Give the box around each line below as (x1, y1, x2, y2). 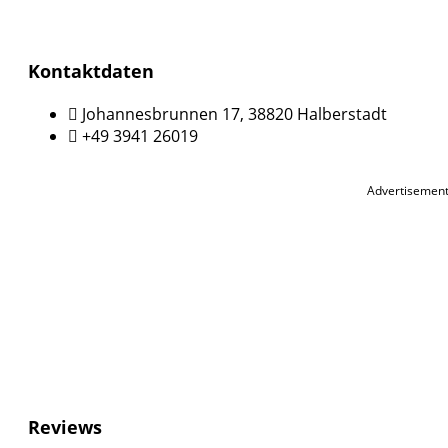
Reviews (28, 414, 102, 439)
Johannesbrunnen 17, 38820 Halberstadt (82, 102, 387, 125)
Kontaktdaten (28, 58, 154, 83)
